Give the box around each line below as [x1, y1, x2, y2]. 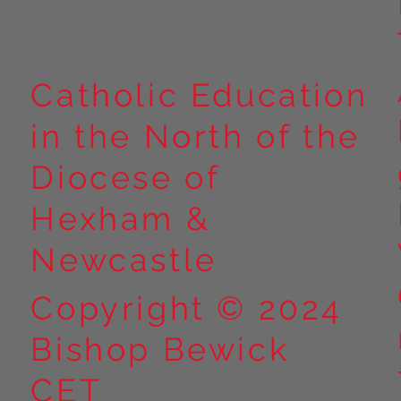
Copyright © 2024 [30, 288, 344, 327]
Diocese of [30, 158, 220, 196]
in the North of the [30, 116, 361, 155]
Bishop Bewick [30, 329, 290, 368]
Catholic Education [30, 75, 369, 114]
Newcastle [30, 240, 218, 278]
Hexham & [30, 199, 211, 237]
